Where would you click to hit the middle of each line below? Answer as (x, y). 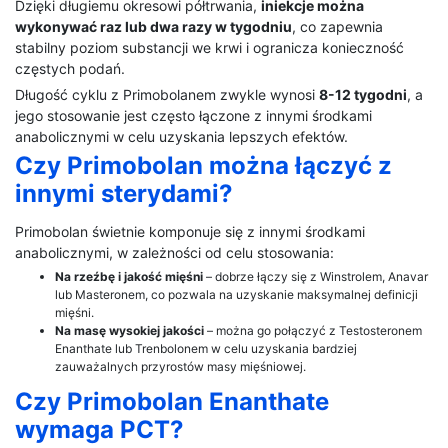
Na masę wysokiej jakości (129, 331)
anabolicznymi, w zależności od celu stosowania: (174, 253)
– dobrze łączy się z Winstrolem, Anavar (315, 277)
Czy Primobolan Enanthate (172, 402)
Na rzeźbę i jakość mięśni (129, 277)
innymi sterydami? (124, 194)
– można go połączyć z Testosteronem (313, 331)
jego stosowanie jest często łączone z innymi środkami (193, 116)
